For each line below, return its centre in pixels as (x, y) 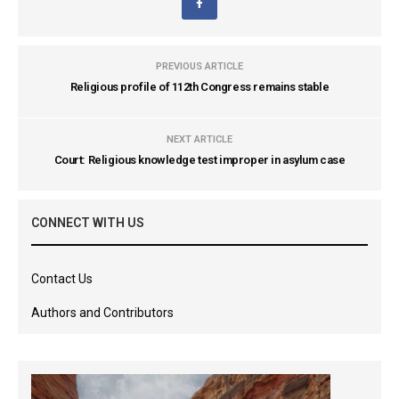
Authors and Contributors (102, 313)
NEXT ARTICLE (199, 139)
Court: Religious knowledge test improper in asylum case (199, 160)
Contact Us (62, 279)
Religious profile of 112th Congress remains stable (199, 87)
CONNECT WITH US (88, 223)
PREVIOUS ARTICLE (199, 66)
